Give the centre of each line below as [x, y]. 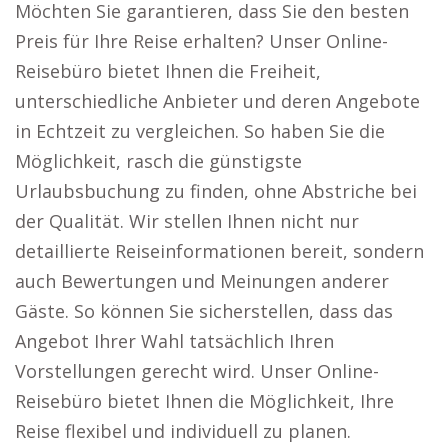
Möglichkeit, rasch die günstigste [158, 161]
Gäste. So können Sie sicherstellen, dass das [204, 311]
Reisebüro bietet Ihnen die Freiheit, [168, 71]
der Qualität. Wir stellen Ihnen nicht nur [187, 221]
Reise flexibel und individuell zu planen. [183, 431]
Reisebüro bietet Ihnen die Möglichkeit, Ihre [204, 401]
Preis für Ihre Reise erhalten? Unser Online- [201, 41]
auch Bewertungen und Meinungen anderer [202, 281]
